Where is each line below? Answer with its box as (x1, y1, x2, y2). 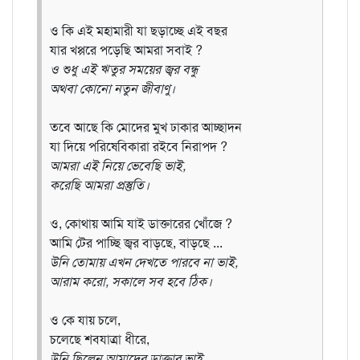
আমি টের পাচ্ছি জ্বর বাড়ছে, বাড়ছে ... (50, 234, 223, 252)
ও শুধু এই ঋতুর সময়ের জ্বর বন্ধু (50, 60, 198, 78)
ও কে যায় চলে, (50, 311, 121, 329)
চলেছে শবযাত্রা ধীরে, (50, 330, 149, 348)
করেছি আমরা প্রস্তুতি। (50, 176, 149, 194)
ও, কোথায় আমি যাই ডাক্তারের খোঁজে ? (50, 215, 232, 232)
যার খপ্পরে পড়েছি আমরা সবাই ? (50, 41, 202, 59)
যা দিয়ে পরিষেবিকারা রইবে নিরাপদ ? (50, 137, 227, 155)
